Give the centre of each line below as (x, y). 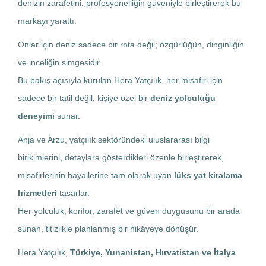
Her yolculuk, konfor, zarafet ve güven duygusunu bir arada (129, 210)
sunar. (67, 115)
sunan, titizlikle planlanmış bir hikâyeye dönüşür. (108, 228)
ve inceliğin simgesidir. (60, 62)
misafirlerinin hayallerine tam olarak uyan (96, 175)
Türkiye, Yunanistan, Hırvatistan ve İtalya (153, 252)
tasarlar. (73, 193)
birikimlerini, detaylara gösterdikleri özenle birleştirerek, (121, 157)
